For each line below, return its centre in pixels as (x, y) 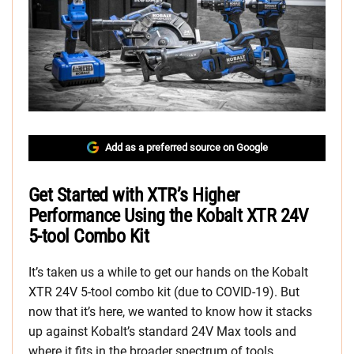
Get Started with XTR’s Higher (134, 196)
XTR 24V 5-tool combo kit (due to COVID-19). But (164, 292)
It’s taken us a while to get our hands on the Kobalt (168, 273)
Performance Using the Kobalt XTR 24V (168, 216)
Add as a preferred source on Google (186, 148)
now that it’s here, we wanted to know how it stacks (170, 312)
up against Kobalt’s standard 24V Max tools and (162, 332)
